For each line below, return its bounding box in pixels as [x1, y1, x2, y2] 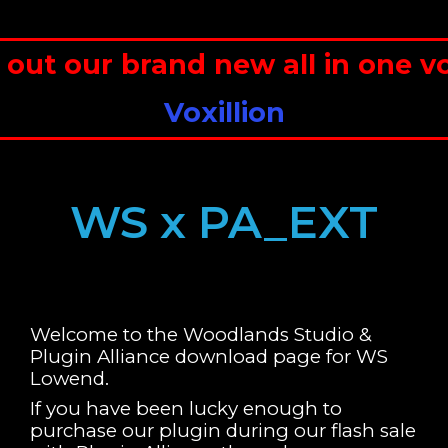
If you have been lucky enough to [30, 396, 342, 420]
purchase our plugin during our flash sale [30, 418, 416, 442]
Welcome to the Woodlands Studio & [30, 323, 372, 346]
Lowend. [30, 367, 109, 390]
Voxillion [163, 96, 285, 129]
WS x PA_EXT [70, 194, 378, 249]
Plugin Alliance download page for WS [30, 345, 388, 368]
